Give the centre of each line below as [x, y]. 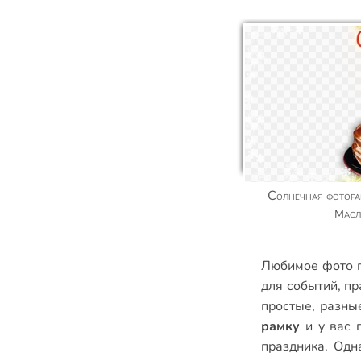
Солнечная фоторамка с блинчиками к [272, 196]
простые [286, 306]
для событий [299, 286]
